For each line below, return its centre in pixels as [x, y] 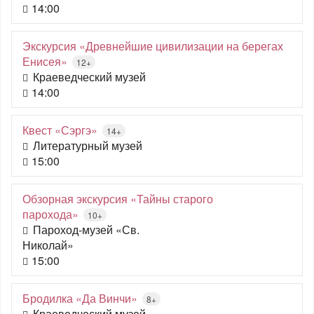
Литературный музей [88, 145]
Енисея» [45, 61]
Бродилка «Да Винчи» [80, 298]
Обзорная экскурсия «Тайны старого [118, 199]
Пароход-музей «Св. [86, 230]
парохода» [50, 214]
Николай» [48, 245]
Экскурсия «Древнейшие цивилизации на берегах [153, 46]
